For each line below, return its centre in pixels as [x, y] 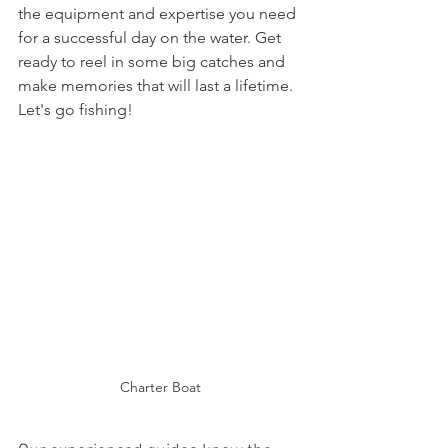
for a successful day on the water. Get [151, 37]
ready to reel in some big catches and [153, 61]
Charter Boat [160, 387]
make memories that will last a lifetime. [157, 85]
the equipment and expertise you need [159, 13]
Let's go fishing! [75, 109]
